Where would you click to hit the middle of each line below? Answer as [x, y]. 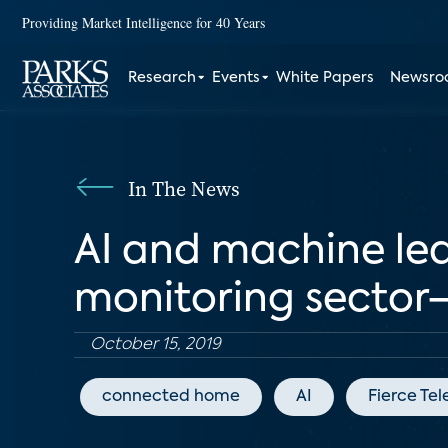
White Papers [325, 78]
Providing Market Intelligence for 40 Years [143, 22]
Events [236, 78]
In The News [184, 189]
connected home [171, 397]
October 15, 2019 [155, 345]
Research [162, 78]
